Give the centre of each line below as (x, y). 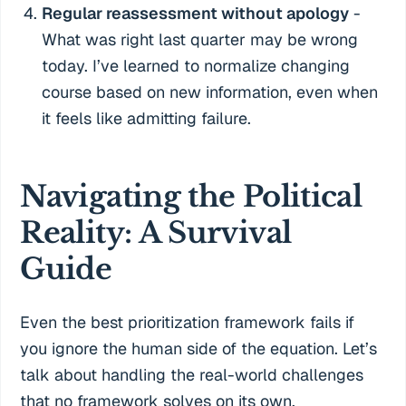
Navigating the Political (191, 196)
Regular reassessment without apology (196, 14)
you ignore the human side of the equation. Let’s (199, 348)
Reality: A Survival (156, 232)
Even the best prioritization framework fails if (188, 322)
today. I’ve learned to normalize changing (196, 66)
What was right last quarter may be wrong (200, 40)
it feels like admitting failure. (147, 119)
